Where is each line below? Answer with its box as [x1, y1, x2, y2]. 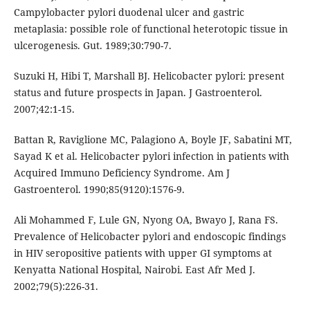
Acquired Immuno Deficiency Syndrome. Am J [13, 166, 230, 180]
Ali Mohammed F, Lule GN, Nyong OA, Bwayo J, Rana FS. [13, 213, 278, 227]
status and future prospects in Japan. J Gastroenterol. [13, 86, 262, 100]
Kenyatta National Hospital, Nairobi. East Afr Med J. [13, 263, 255, 277]
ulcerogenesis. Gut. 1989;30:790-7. [13, 39, 172, 53]
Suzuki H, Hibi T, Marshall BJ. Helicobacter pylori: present [13, 69, 284, 83]
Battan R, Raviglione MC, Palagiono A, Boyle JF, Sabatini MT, [13, 133, 292, 147]
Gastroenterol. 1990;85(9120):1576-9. [13, 183, 185, 197]
